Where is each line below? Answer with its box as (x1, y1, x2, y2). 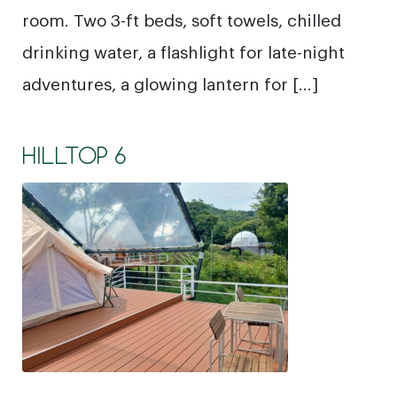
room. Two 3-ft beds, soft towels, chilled (22, 8, 341, 30)
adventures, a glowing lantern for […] (22, 72, 318, 94)
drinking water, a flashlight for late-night (22, 40, 345, 62)
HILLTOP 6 (22, 141, 127, 169)
